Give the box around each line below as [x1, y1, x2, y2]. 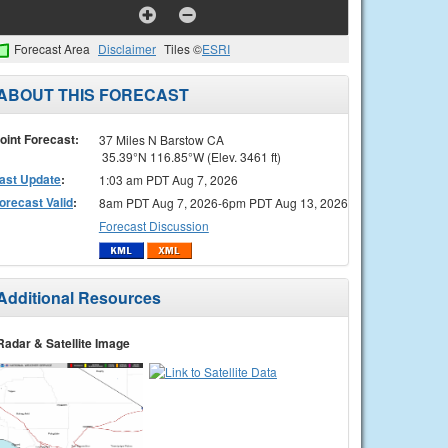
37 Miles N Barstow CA [98, 130, 224, 148]
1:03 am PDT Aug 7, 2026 [98, 170, 238, 188]
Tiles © [164, 40, 202, 57]
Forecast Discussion [98, 216, 209, 234]
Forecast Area [14, 40, 90, 57]
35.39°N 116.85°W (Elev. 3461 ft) [98, 147, 281, 165]
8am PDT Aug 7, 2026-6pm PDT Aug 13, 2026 [98, 193, 348, 211]
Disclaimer [98, 40, 156, 57]
